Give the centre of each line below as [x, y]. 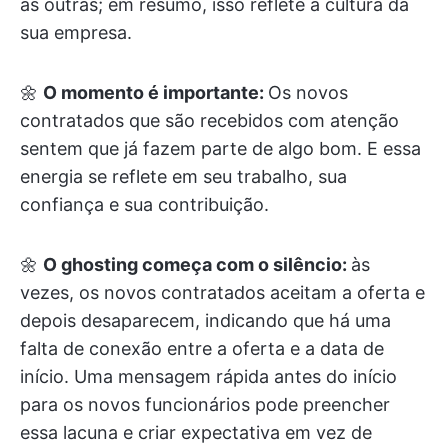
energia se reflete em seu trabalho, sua [183, 176]
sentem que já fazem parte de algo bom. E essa [220, 148]
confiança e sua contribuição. [144, 204]
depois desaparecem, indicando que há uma [205, 320]
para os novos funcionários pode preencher [205, 404]
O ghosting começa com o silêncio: [197, 264]
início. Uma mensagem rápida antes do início [208, 376]
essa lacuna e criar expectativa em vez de [196, 432]
